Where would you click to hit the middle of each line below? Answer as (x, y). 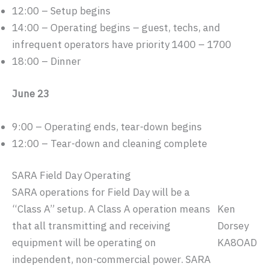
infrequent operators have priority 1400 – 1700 (122, 45)
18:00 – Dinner (47, 62)
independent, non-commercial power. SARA (111, 260)
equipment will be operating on (84, 243)
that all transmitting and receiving (91, 226)
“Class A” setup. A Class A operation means (111, 209)
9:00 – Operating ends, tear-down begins (107, 126)
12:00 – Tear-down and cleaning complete (110, 143)
